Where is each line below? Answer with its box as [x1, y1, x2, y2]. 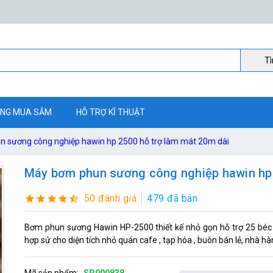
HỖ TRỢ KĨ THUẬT [76, 107, 145, 117]
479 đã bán [147, 192, 198, 204]
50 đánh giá [83, 192, 137, 204]
